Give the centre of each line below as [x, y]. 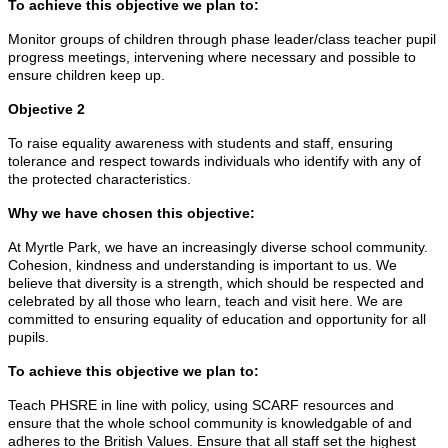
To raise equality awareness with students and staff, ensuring [200, 142]
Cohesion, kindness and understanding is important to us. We [202, 264]
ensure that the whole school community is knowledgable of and [210, 422]
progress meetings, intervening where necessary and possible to [212, 56]
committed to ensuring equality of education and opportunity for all [217, 318]
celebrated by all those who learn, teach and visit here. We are [205, 300]
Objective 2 [46, 108]
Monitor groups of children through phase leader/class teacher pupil [222, 38]
